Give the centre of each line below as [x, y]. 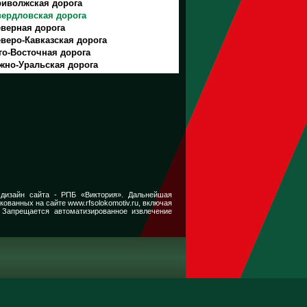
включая [156, 203]
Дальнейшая [148, 195]
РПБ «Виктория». [93, 195]
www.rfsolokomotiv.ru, [104, 203]
